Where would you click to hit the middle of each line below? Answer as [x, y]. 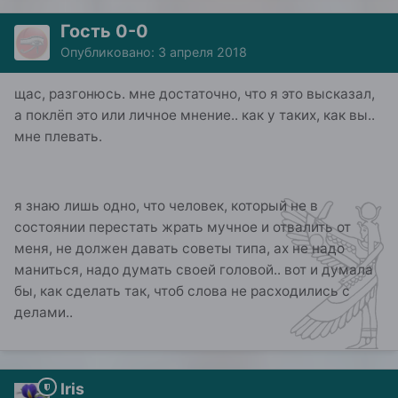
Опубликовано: [109, 52]
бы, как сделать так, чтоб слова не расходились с [182, 291]
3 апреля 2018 [203, 52]
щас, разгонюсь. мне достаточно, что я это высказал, [195, 93]
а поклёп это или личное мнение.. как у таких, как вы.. [195, 115]
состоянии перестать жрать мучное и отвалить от [183, 227]
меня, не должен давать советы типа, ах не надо [179, 249]
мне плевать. [58, 136]
